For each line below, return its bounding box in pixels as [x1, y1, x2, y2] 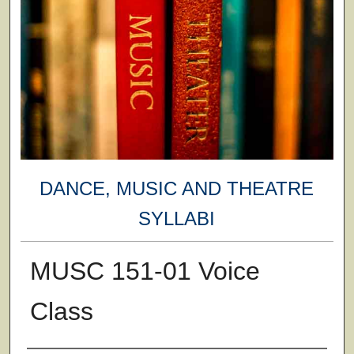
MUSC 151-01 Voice [29, 256, 260, 285]
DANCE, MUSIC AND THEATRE [40, 178, 314, 200]
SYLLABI [138, 208, 216, 230]
